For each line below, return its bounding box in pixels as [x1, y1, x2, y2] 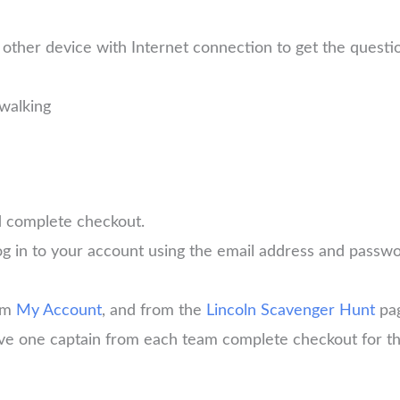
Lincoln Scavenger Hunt [206, 303, 375, 320]
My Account [16, 303, 102, 320]
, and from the [102, 303, 206, 320]
